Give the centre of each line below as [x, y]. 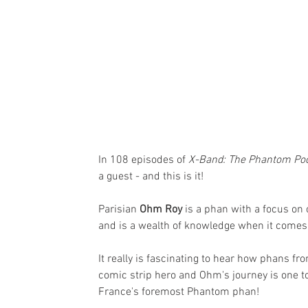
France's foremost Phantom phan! [179, 293]
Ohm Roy [161, 210]
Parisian [119, 210]
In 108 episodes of [143, 161]
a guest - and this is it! [151, 177]
